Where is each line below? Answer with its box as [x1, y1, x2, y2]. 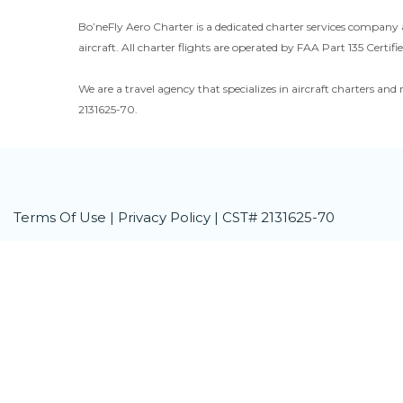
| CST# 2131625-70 [210, 209, 335, 226]
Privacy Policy [118, 209, 210, 226]
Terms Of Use [13, 209, 106, 226]
